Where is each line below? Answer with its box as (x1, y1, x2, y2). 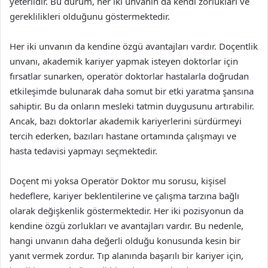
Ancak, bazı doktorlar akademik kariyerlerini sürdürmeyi (10, 115, 242, 127)
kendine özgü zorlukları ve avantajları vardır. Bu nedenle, (10, 220, 243, 232)
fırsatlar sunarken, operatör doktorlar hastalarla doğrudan (10, 70, 249, 82)
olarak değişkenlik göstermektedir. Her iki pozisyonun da (10, 205, 243, 217)
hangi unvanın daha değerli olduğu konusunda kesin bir (10, 234, 240, 246)
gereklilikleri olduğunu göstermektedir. (10, 10, 170, 22)
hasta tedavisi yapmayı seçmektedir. (10, 145, 157, 157)
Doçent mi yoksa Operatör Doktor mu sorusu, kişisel (10, 175, 226, 187)
